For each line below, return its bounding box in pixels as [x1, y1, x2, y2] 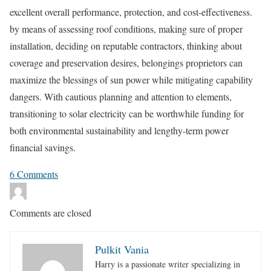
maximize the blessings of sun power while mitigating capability [10, 73, 253, 87]
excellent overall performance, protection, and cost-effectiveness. [10, 5, 252, 19]
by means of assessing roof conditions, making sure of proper [10, 22, 243, 36]
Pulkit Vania [95, 242, 149, 257]
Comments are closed [10, 206, 91, 220]
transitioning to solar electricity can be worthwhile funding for [10, 107, 244, 120]
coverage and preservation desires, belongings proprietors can [10, 56, 243, 70]
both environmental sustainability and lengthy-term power [10, 124, 229, 137]
